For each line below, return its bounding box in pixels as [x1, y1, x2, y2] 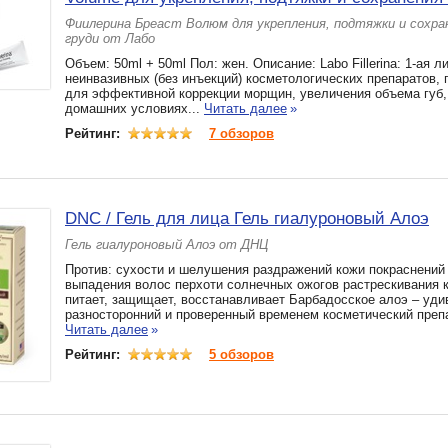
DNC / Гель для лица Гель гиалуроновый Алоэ [65, 209, 429, 228]
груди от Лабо [65, 31, 155, 46]
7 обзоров [209, 126, 274, 141]
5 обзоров [209, 347, 274, 362]
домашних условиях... [65, 101, 204, 116]
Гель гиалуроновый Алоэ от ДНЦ [65, 237, 268, 252]
